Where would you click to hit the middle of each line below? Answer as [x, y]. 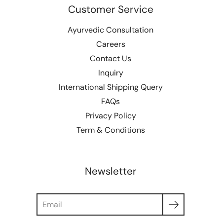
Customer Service [110, 9]
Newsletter [110, 171]
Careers [110, 44]
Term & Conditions [110, 130]
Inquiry [110, 73]
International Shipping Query [110, 87]
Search [49, 199]
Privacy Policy [110, 116]
